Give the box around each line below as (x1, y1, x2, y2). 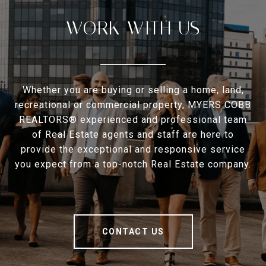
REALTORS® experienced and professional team (19, 114, 247, 126)
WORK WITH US (66, 17, 200, 40)
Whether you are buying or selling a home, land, (22, 84, 244, 96)
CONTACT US (102, 227, 164, 237)
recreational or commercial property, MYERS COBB (15, 99, 251, 111)
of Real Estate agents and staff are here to (32, 129, 234, 141)
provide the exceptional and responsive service (21, 144, 245, 156)
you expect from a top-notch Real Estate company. (15, 159, 251, 170)
